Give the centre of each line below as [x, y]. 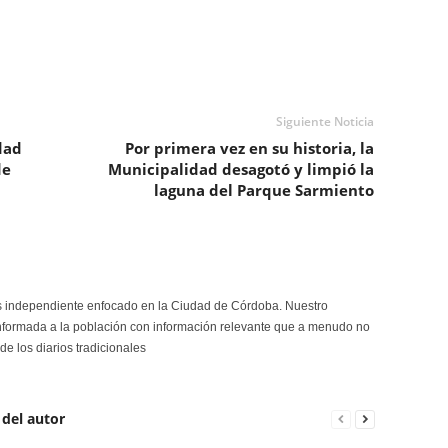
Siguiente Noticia [324, 121]
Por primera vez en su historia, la [249, 148]
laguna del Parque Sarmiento [263, 190]
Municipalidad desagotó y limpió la [240, 169]
